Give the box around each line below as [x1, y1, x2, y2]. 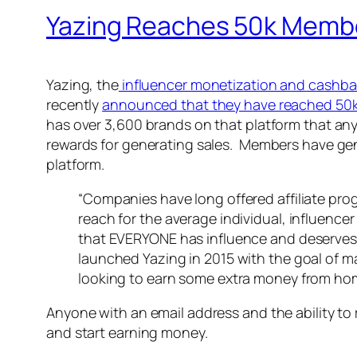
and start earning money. [46, 323, 208, 343]
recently [46, 95, 103, 115]
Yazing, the [46, 75, 119, 95]
